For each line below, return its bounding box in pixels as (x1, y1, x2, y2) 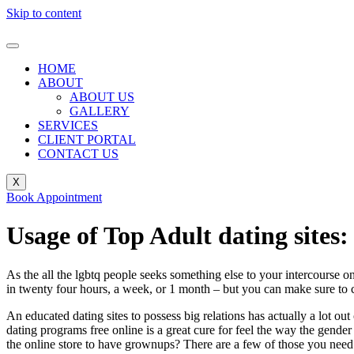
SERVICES (38, 119, 98, 132)
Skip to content (6, 6, 81, 20)
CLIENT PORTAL (38, 133, 136, 146)
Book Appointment (6, 190, 102, 204)
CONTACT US (38, 147, 119, 160)
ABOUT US (70, 90, 134, 104)
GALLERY (70, 104, 130, 118)
